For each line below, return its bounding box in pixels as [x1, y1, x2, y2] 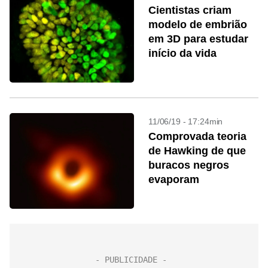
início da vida [148, 47, 217, 59]
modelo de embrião [148, 19, 247, 31]
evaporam [148, 173, 199, 185]
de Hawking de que [148, 145, 246, 157]
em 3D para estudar [148, 33, 248, 45]
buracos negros [148, 159, 229, 171]
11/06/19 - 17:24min [148, 117, 223, 126]
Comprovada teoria [148, 130, 246, 142]
